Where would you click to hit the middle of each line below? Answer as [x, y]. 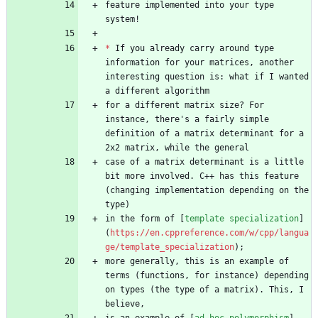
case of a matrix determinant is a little [204, 162]
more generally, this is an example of [197, 262]
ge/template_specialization [170, 247]
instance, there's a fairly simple [187, 120]
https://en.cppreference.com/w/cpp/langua [209, 233]
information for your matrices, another [199, 63]
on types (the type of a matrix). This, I [204, 290]
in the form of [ [145, 219]
